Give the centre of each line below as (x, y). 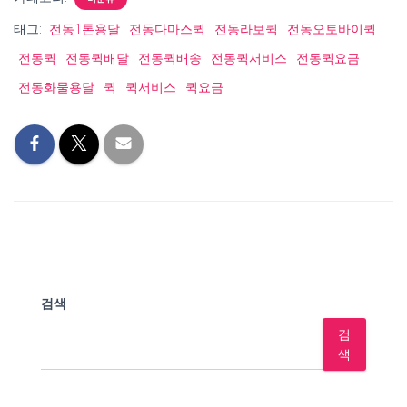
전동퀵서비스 (249, 58)
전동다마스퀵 (167, 29)
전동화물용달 (56, 87)
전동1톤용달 (84, 29)
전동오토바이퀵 (332, 29)
